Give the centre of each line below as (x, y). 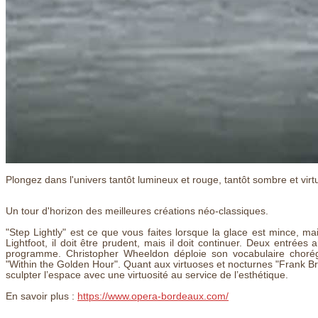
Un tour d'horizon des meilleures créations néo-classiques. (137, 211)
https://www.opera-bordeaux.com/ (153, 296)
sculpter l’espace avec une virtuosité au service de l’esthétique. (147, 275)
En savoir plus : (42, 296)
